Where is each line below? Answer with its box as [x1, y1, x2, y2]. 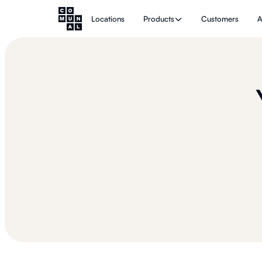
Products [143, 14, 174, 23]
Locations [91, 14, 125, 23]
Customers [201, 14, 239, 23]
